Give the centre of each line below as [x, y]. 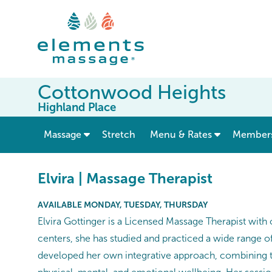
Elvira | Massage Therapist [125, 178]
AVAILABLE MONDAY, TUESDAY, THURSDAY [123, 205]
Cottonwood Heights [132, 93]
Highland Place [77, 107]
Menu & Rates [181, 135]
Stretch [119, 135]
